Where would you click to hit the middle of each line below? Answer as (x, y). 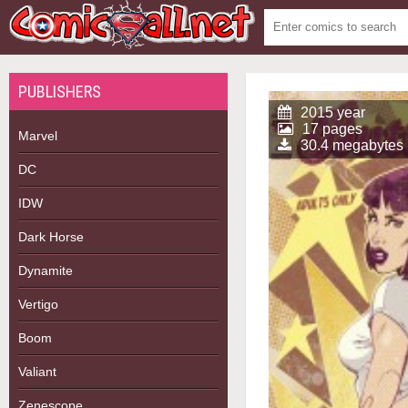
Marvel (38, 136)
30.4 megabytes (352, 145)
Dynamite (46, 270)
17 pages (332, 129)
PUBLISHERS (60, 92)
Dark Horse (51, 237)
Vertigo (38, 304)
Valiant (37, 372)
